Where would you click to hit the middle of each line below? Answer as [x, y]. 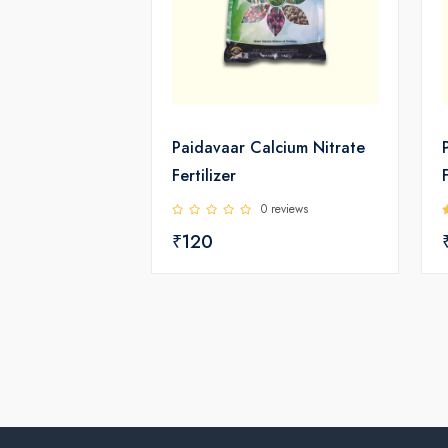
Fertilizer [204, 175]
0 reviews [284, 208]
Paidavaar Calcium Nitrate [211, 147]
